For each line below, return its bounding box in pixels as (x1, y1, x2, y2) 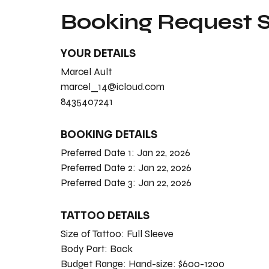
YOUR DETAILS (60, 47, 136, 60)
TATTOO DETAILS (60, 209, 150, 222)
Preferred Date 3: (60, 176, 138, 189)
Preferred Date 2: (60, 161, 138, 174)
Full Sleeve (126, 227, 174, 240)
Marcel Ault (60, 65, 112, 78)
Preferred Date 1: (60, 146, 137, 159)
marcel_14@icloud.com (60, 80, 165, 93)
